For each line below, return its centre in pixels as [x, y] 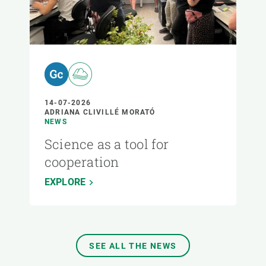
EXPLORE [65, 182]
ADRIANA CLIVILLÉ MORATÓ [100, 113]
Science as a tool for [107, 144]
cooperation [82, 162]
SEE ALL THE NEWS [133, 246]
